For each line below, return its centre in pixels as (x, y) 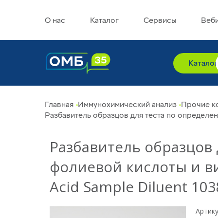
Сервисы (160, 20)
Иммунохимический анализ (127, 105)
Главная (59, 105)
